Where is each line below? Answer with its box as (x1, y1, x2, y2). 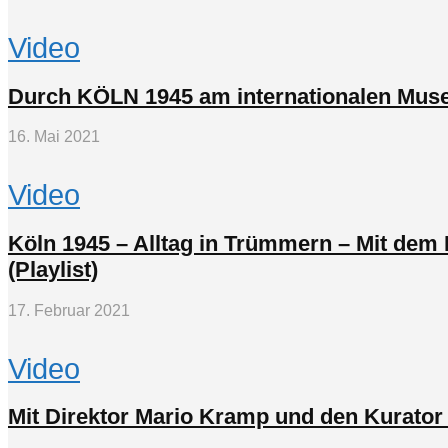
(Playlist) (8, 257, 98, 283)
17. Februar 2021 (8, 301, 130, 319)
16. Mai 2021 (8, 128, 100, 146)
